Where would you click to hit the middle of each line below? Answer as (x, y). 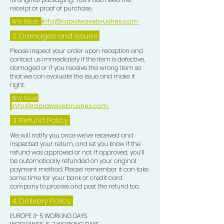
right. (17, 85)
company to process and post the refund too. (75, 186)
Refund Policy (44, 120)
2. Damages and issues (55, 36)
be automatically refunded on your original (73, 161)
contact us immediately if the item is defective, (77, 59)
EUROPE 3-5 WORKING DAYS (48, 216)
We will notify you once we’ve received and (71, 135)
